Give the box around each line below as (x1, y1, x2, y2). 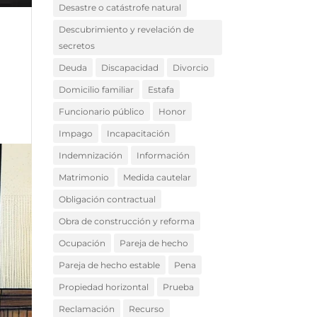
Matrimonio (58, 172, 109, 183)
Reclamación (58, 304, 115, 315)
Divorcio (172, 62, 209, 74)
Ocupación (58, 238, 105, 249)
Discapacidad (100, 62, 158, 74)
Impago (58, 128, 93, 139)
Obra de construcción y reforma (58, 216, 195, 227)
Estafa (147, 84, 174, 96)
